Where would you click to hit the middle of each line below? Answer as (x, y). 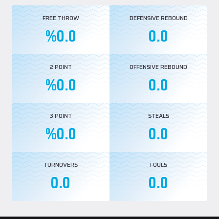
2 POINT (61, 67)
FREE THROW (61, 18)
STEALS (158, 116)
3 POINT (61, 116)
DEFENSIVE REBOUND (158, 18)
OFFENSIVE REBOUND (158, 67)
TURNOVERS (61, 164)
